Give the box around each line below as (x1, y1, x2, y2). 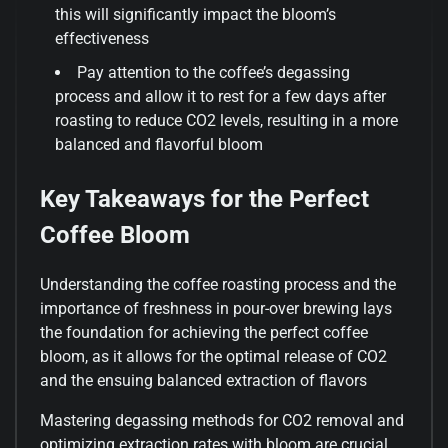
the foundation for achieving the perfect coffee (40, 323, 368, 343)
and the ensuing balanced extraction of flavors (40, 371, 367, 391)
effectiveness (55, 28, 149, 48)
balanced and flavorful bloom (55, 134, 263, 154)
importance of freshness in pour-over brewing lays (40, 299, 392, 319)
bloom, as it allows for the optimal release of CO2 (40, 347, 387, 367)
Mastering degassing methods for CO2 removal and (40, 411, 404, 431)
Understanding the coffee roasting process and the (40, 275, 396, 295)
